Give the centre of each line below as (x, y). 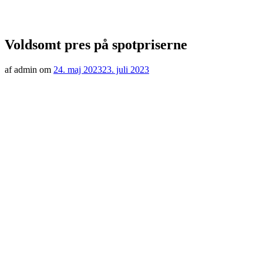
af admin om (29, 69)
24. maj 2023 (78, 69)
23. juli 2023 (126, 69)
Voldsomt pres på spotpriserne (96, 44)
